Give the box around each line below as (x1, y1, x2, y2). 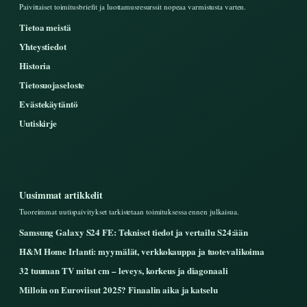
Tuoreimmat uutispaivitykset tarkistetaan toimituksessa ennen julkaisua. (19, 206, 239, 217)
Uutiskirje (19, 116, 57, 130)
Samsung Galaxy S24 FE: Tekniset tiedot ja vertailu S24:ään (19, 225, 249, 239)
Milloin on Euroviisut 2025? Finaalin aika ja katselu (19, 283, 218, 297)
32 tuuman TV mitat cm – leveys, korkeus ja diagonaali (19, 264, 228, 278)
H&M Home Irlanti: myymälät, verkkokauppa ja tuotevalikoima (19, 245, 265, 258)
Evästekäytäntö (19, 97, 78, 111)
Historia (19, 59, 51, 73)
